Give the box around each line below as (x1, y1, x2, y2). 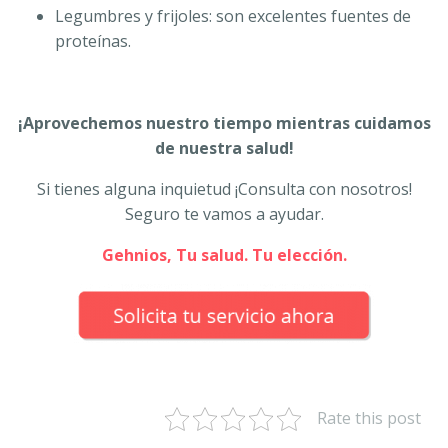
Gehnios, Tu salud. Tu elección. (101, 244, 347, 267)
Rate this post (317, 407, 421, 430)
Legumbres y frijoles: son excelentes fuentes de (55, 5, 411, 28)
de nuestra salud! (154, 137, 294, 160)
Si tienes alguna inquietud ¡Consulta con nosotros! (36, 178, 412, 201)
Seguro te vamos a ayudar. (124, 203, 324, 226)
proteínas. (55, 30, 131, 53)
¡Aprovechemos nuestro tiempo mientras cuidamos (17, 112, 431, 135)
